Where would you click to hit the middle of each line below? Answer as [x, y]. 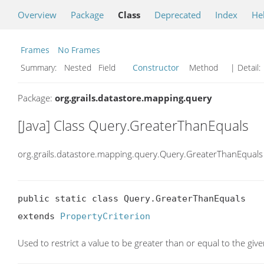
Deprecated [178, 15]
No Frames [79, 50]
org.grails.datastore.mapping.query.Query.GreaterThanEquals [140, 154]
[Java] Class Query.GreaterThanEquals [133, 126]
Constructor [156, 67]
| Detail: [245, 67]
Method [204, 67]
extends [39, 217]
